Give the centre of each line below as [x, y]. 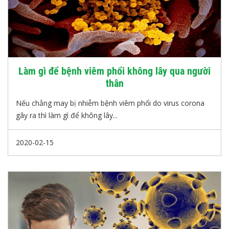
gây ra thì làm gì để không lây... [67, 115]
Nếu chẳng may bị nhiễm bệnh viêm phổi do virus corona [110, 103]
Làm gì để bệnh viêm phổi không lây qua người [114, 71]
